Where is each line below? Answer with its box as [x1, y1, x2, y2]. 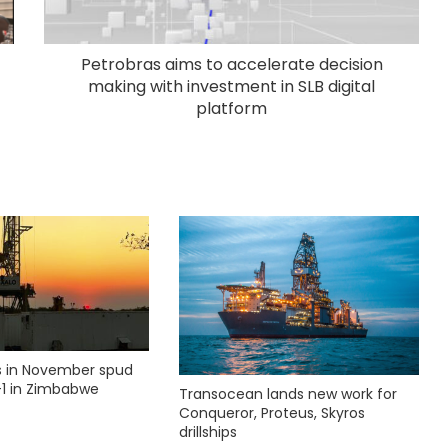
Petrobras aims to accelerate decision [80, 52, 383, 76]
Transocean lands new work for [178, 384, 397, 405]
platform [196, 96, 267, 120]
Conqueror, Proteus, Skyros [178, 403, 365, 424]
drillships [178, 422, 237, 443]
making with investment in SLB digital [88, 74, 375, 98]
